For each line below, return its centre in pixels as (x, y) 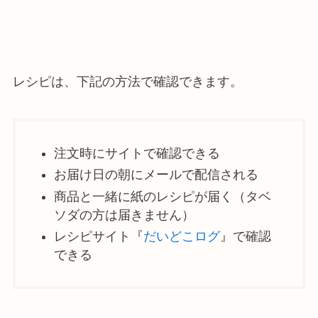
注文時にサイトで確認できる (137, 153)
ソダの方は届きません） (124, 215)
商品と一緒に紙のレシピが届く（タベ (162, 196)
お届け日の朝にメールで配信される (156, 175)
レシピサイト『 (98, 236)
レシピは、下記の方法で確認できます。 (127, 82)
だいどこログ (181, 236)
